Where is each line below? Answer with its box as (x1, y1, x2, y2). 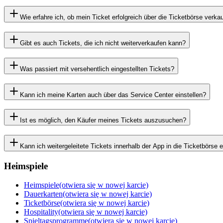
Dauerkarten (24, 190, 63, 199)
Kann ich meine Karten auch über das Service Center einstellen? (20, 91, 206, 99)
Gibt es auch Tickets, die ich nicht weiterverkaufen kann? (20, 39, 186, 47)
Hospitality (24, 208, 58, 217)
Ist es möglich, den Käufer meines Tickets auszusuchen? (20, 116, 186, 124)
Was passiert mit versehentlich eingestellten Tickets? (20, 65, 174, 73)
